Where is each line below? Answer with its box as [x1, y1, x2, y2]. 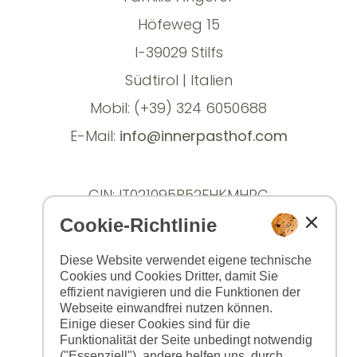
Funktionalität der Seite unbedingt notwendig [60, 333, 312, 347]
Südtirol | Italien [124, 70, 233, 91]
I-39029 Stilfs [134, 42, 223, 63]
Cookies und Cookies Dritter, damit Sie [60, 269, 278, 283]
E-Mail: [69, 126, 120, 147]
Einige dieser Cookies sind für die [60, 317, 250, 331]
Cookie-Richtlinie [60, 214, 217, 236]
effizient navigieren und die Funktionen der [60, 285, 300, 299]
